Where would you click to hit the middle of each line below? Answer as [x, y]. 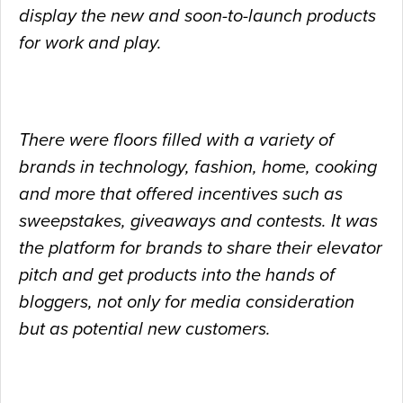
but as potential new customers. [145, 330]
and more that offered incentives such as [181, 195]
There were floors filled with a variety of [176, 141]
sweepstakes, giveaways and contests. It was [198, 222]
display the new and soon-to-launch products [197, 17]
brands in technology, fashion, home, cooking [198, 168]
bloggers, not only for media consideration [187, 303]
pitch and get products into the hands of [177, 276]
